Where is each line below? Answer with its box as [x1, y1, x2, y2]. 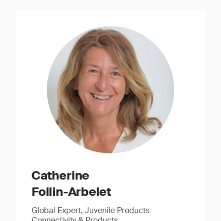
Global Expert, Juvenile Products [32, 205, 150, 216]
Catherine [32, 168, 90, 183]
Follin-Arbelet [32, 184, 111, 199]
